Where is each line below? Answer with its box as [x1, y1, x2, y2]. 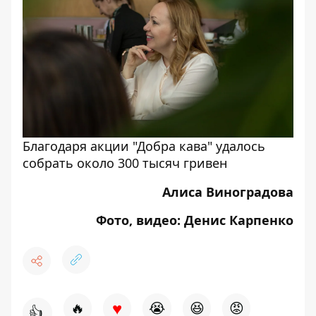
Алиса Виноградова [162, 183, 293, 200]
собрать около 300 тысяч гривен [23, 154, 227, 171]
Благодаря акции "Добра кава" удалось [23, 138, 265, 154]
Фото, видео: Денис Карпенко [96, 212, 293, 229]
